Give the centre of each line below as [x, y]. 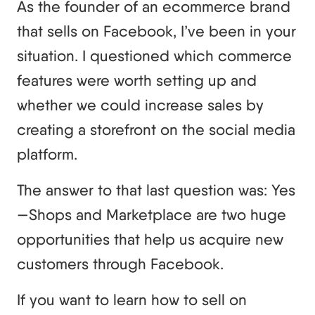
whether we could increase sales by [140, 104]
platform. [47, 154]
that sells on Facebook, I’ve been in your [156, 31]
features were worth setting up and [137, 80]
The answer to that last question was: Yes [156, 189]
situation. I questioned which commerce [154, 55]
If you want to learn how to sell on [132, 299]
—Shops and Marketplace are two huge [152, 214]
